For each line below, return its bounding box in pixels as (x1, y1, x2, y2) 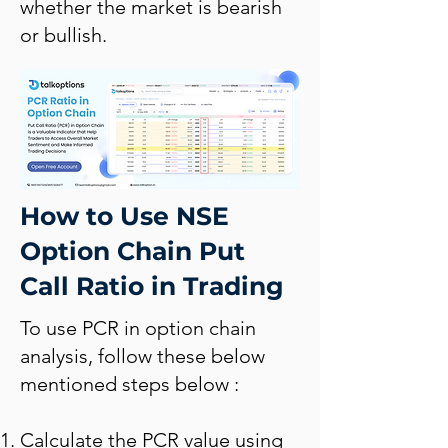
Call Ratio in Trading (20, 271, 284, 301)
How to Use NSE (20, 201, 229, 231)
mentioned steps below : (20, 372, 239, 396)
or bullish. (20, 23, 107, 47)
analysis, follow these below (20, 344, 265, 368)
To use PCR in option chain (20, 316, 256, 340)
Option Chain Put (20, 236, 245, 266)
